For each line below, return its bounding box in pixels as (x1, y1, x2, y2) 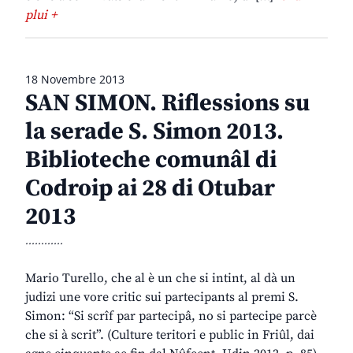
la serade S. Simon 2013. (25, 117, 284, 147)
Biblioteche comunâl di (25, 145, 277, 176)
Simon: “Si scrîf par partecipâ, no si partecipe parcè (25, 308, 317, 325)
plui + (25, 7, 57, 24)
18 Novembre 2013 (25, 72, 124, 87)
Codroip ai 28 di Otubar (25, 173, 275, 204)
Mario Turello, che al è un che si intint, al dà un (25, 270, 295, 287)
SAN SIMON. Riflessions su (25, 88, 310, 119)
